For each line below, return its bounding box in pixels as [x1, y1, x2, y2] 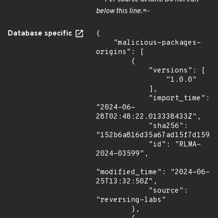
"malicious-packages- [96, 38, 113, 48]
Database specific [8, 29, 74, 38]
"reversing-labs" [96, 196, 166, 205]
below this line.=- [96, 7, 149, 16]
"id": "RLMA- [96, 140, 148, 149]
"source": [96, 186, 148, 196]
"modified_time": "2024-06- [96, 168, 210, 177]
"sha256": [96, 122, 148, 131]
